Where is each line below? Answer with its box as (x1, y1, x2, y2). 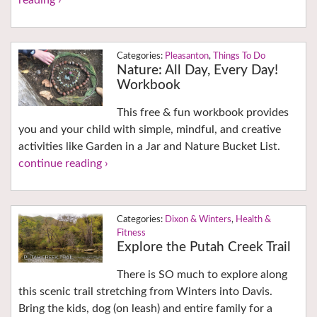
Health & (235, 215, 271, 225)
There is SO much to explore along (116, 269, 287, 281)
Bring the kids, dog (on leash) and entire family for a (18, 303, 272, 315)
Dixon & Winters (164, 215, 231, 225)
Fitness (116, 229, 146, 238)
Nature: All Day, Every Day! (116, 64, 278, 78)
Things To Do (212, 52, 265, 62)
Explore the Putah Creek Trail (116, 241, 291, 255)
